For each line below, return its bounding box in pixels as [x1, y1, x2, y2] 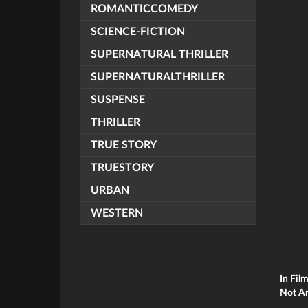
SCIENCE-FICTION [91, 26, 185, 37]
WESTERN [91, 208, 143, 219]
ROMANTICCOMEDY [91, 3, 198, 14]
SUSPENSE [91, 94, 145, 105]
